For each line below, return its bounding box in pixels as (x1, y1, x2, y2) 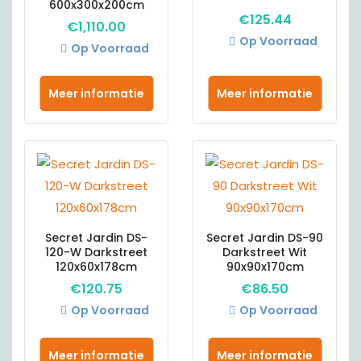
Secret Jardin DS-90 (206, 230, 323, 246)
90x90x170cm (226, 259, 304, 275)
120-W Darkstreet (45, 244, 147, 260)
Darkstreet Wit (222, 244, 307, 260)
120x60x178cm (56, 259, 137, 275)
